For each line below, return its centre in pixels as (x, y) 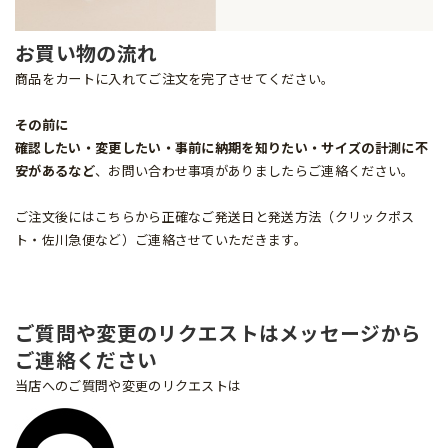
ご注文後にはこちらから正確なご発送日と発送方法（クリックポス (215, 217)
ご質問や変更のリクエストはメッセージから (218, 334)
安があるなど (55, 171)
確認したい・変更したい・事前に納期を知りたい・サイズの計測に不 (221, 148)
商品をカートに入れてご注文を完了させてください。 (175, 79)
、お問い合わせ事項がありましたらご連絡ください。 (254, 171)
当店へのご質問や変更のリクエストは (128, 386)
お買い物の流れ (86, 54)
